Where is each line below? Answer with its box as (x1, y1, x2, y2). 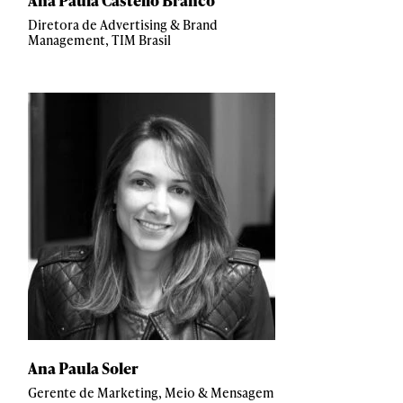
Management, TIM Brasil (28, 31, 171, 49)
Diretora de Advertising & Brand (28, 16, 218, 33)
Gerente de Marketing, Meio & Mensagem (28, 384, 274, 401)
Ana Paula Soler (28, 357, 139, 379)
